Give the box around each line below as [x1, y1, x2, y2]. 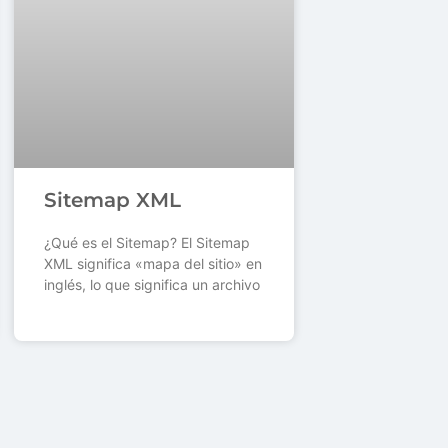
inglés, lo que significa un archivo [44, 276, 260, 294]
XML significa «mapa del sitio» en [44, 255, 262, 273]
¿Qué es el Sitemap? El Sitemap [44, 234, 250, 252]
